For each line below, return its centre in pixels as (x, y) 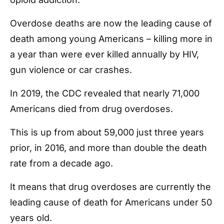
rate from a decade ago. (61, 163)
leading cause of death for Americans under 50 (111, 202)
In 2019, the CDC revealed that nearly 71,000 (105, 93)
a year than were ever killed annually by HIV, (104, 54)
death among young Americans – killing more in (111, 39)
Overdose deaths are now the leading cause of (111, 23)
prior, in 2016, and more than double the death (108, 148)
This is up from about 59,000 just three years (107, 132)
